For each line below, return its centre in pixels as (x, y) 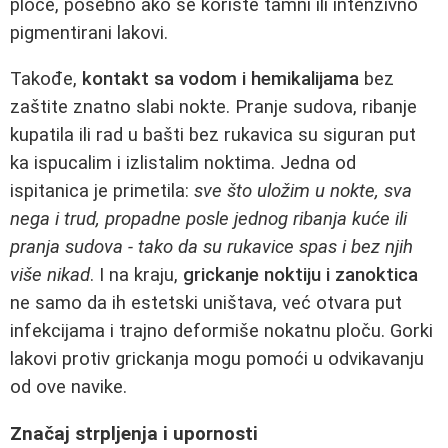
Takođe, (46, 79)
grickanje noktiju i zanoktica (300, 275)
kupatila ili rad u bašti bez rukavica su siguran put (213, 135)
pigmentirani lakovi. (89, 32)
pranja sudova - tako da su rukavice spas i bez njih (211, 247)
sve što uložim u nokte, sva (303, 191)
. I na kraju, (136, 275)
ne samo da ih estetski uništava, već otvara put (206, 303)
